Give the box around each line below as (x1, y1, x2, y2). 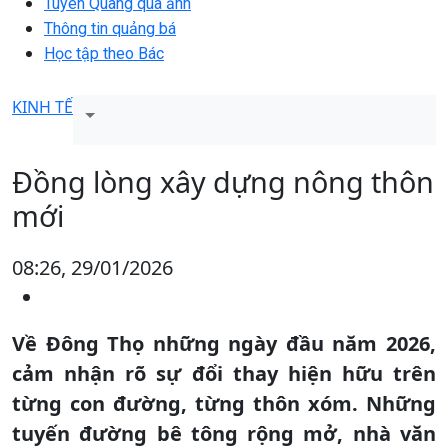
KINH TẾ (12, 95, 73, 118)
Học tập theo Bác (44, 43, 164, 63)
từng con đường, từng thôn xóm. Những (12, 389, 436, 417)
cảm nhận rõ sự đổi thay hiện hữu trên (12, 359, 436, 387)
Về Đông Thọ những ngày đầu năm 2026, (12, 329, 436, 357)
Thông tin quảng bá (44, 18, 176, 38)
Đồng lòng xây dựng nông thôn (12, 161, 434, 201)
